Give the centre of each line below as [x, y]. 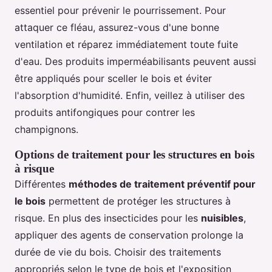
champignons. [46, 130]
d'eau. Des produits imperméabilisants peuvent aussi [135, 62]
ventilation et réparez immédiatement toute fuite [126, 45]
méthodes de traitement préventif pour [162, 184]
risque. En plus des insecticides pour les [108, 218]
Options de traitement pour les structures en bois [134, 155]
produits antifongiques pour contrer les [105, 113]
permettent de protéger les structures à [138, 201]
